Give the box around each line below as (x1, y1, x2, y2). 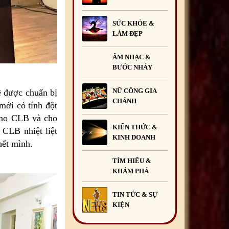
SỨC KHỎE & (112, 19, 154, 27)
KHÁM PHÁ (112, 167, 149, 175)
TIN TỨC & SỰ (112, 191, 157, 198)
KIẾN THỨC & (112, 123, 157, 131)
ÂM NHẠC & (112, 53, 151, 61)
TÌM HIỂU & (112, 157, 151, 165)
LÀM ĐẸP (112, 30, 143, 37)
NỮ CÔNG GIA (112, 87, 156, 95)
